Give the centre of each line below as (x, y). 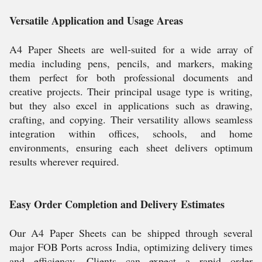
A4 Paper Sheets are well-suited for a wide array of (131, 49)
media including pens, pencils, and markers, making (131, 63)
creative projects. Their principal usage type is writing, (131, 91)
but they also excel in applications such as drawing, (131, 105)
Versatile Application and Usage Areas (96, 20)
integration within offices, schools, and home (131, 133)
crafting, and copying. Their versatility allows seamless (131, 119)
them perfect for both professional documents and (131, 77)
